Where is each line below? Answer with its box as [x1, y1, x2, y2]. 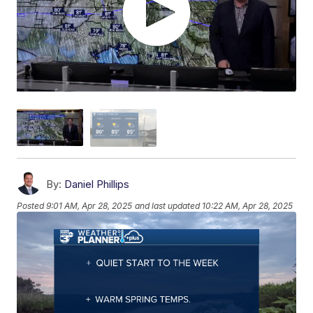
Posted [17, 201, 47, 212]
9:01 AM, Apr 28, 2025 [46, 201, 133, 212]
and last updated [135, 201, 201, 212]
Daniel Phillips [64, 177, 130, 191]
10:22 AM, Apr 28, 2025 [202, 201, 293, 212]
